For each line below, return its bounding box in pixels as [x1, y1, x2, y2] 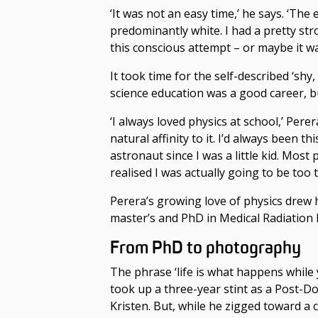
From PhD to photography [110, 236, 301, 260]
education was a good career [151, 85, 304, 102]
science [110, 85, 151, 102]
